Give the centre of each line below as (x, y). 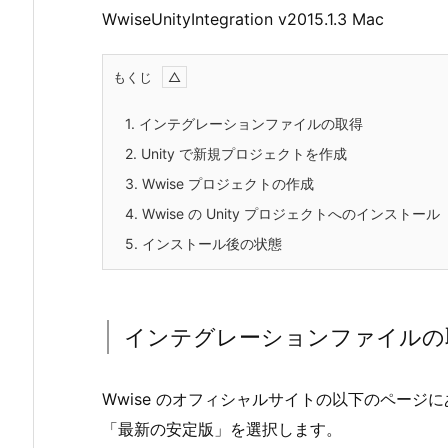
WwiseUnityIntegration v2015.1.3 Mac (243, 18)
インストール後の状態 (210, 244)
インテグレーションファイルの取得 (249, 124)
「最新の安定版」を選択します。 (222, 429)
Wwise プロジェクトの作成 (226, 184)
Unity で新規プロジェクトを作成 (242, 154)
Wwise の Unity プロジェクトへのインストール (289, 214)
